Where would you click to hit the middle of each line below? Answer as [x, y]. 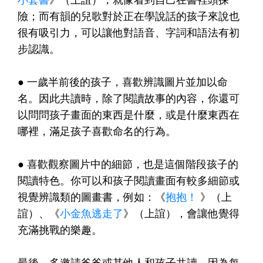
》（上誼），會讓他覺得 [181, 213]
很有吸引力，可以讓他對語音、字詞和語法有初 [129, 32]
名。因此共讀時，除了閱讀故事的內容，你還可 [129, 98]
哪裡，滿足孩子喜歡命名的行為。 [97, 131]
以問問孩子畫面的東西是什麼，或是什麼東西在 [129, 114]
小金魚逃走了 [92, 213]
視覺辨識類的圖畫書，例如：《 [92, 196]
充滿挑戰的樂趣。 [60, 229]
